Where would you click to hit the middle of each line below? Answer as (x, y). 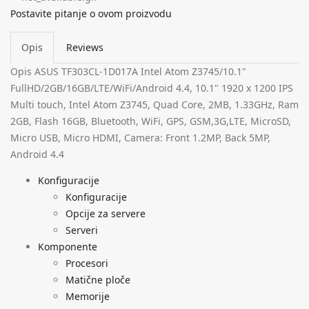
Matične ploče (98, 279)
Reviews (85, 47)
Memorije (88, 296)
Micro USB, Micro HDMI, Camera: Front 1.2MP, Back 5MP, (140, 137)
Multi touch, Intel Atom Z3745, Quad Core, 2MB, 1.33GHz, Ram (154, 104)
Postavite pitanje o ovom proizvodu (91, 13)
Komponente (68, 246)
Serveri (82, 230)
